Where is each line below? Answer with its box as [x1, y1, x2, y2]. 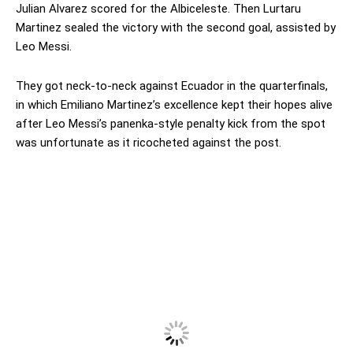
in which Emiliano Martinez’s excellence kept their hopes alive [16, 97, 333, 112]
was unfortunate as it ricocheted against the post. [16, 135, 281, 150]
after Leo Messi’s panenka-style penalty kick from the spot [16, 116, 325, 131]
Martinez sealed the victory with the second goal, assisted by [16, 20, 336, 35]
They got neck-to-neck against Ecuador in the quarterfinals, [16, 78, 328, 93]
